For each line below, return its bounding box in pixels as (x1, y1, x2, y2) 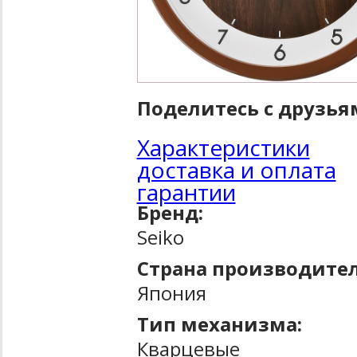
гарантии (136, 176, 236, 207)
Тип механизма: (136, 310, 302, 337)
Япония (136, 279, 206, 306)
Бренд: (136, 198, 203, 226)
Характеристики (136, 131, 310, 163)
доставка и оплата (136, 154, 336, 185)
